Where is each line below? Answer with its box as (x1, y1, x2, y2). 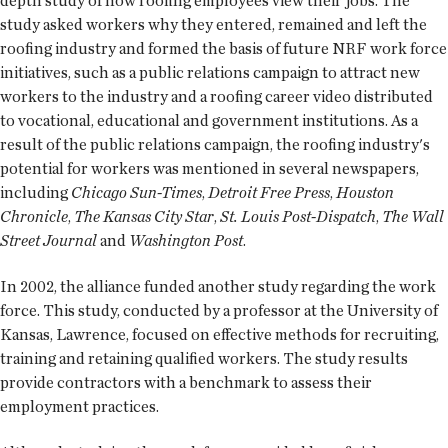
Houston (336, 183, 394, 203)
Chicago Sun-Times (71, 183, 202, 203)
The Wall (382, 207, 444, 227)
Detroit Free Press (208, 183, 330, 203)
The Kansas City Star (74, 207, 214, 227)
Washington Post (129, 231, 243, 251)
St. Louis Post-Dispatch (220, 207, 376, 227)
